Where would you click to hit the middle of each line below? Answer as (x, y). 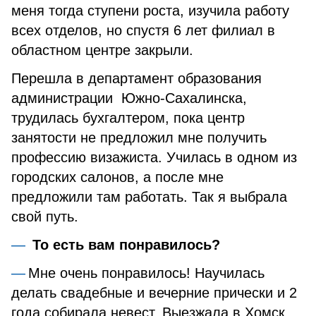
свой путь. (45, 217)
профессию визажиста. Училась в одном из (154, 157)
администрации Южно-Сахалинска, (129, 98)
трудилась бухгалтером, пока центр (128, 118)
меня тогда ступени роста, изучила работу (150, 11)
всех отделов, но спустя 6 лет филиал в (143, 30)
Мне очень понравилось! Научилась (146, 273)
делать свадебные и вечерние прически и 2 (154, 293)
